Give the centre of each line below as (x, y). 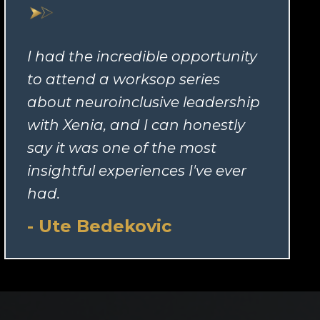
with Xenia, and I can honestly (136, 125)
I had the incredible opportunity (142, 57)
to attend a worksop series (124, 80)
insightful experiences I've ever (137, 171)
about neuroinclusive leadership (144, 102)
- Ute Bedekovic (99, 226)
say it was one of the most (122, 148)
